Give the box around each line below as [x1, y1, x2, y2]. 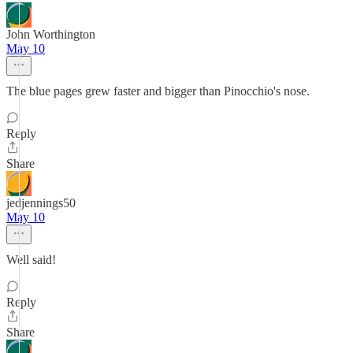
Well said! [6, 253, 56, 266]
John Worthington [6, 28, 95, 41]
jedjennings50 [6, 196, 76, 210]
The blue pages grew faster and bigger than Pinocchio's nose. [6, 84, 310, 98]
